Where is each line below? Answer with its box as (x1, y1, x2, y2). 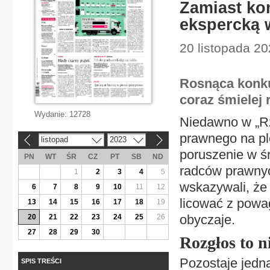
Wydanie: (34, 110, 69, 119)
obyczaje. (180, 212, 235, 227)
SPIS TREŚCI (21, 257, 61, 265)
